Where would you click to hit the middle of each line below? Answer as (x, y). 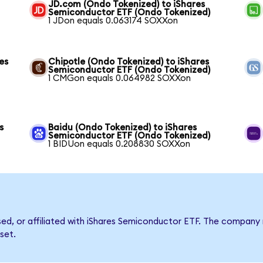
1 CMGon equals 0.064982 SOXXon (120, 79)
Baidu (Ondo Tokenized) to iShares (123, 128)
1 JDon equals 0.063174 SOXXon (113, 21)
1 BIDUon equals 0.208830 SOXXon (119, 144)
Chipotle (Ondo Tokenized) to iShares (129, 62)
